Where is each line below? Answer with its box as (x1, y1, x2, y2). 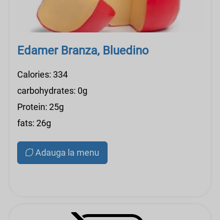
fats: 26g (17, 118, 51, 128)
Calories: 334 (17, 69, 68, 80)
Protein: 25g (17, 102, 64, 112)
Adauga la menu (35, 147, 99, 158)
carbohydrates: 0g (17, 85, 87, 96)
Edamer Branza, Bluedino (17, 44, 149, 57)
